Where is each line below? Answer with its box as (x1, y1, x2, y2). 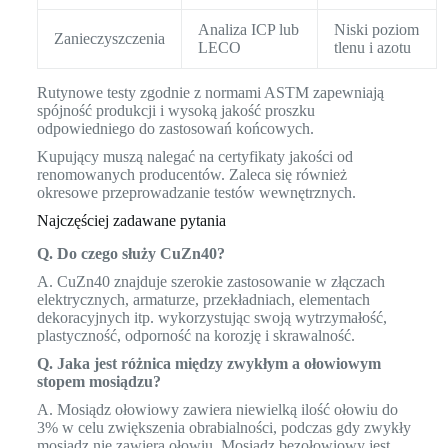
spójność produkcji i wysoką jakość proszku (36, 102, 315, 120)
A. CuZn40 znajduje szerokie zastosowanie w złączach (36, 273, 385, 291)
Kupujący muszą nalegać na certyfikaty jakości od (36, 148, 353, 166)
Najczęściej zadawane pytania (36, 212, 226, 230)
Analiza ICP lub (197, 21, 299, 39)
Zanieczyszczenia (53, 30, 165, 48)
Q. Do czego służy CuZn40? (36, 245, 225, 263)
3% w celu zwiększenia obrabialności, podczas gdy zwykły (36, 419, 411, 437)
